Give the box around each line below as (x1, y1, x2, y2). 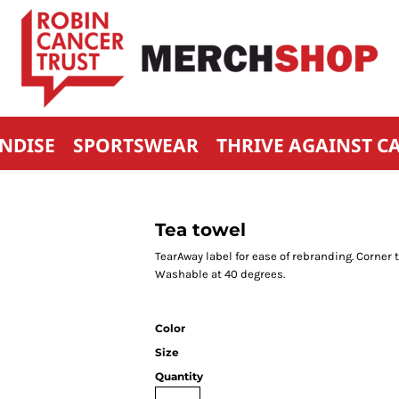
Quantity (155, 370, 203, 383)
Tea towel (155, 219, 246, 240)
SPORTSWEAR (73, 132, 199, 158)
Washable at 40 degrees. (155, 267, 285, 281)
